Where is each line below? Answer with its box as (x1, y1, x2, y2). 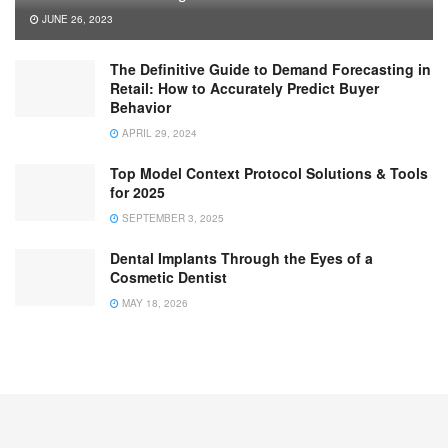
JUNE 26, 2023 (39, 11, 113, 26)
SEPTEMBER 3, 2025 (119, 210, 224, 225)
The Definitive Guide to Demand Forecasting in (110, 58, 431, 79)
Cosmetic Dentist (110, 266, 227, 287)
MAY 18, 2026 (119, 295, 188, 310)
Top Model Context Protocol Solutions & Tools (110, 162, 428, 183)
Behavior (110, 96, 171, 117)
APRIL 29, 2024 (119, 125, 197, 140)
